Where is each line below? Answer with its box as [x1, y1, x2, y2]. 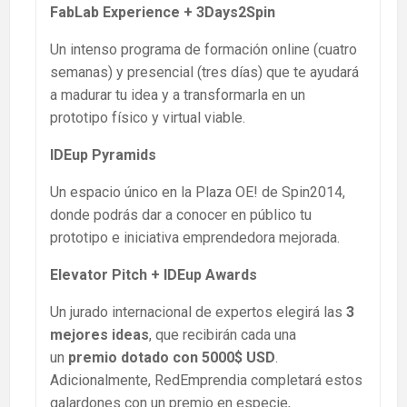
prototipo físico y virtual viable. [50, 108, 245, 126]
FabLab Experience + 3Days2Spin [50, 3, 275, 21]
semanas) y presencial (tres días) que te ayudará [50, 63, 359, 81]
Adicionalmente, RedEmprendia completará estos [50, 371, 362, 389]
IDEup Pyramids [50, 145, 156, 164]
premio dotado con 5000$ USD [68, 348, 275, 366]
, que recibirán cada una [149, 325, 296, 343]
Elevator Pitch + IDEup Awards [50, 265, 257, 283]
